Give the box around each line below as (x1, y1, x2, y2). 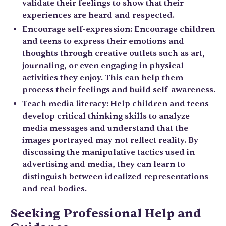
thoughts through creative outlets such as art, (22, 48, 205, 59)
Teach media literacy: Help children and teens (22, 99, 209, 109)
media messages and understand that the (22, 123, 188, 133)
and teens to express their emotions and (22, 36, 184, 46)
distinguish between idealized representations (22, 172, 208, 182)
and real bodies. (22, 184, 87, 194)
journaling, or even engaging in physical (22, 61, 184, 71)
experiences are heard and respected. (22, 10, 175, 20)
